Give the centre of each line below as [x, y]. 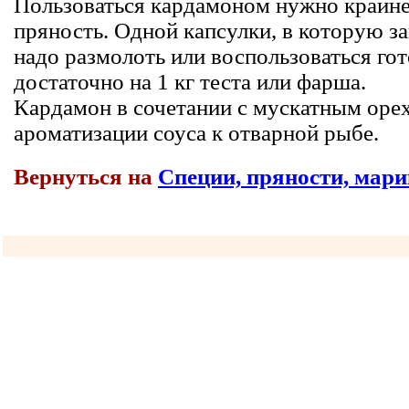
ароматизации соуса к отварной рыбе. [199, 132]
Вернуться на [86, 176]
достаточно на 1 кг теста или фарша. [193, 81]
